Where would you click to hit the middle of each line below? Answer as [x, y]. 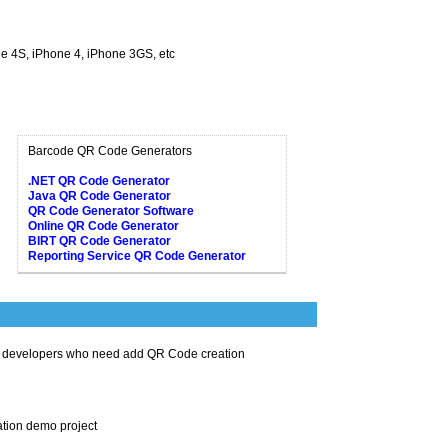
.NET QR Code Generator [99, 180]
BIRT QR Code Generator [99, 240]
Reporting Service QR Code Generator [137, 255]
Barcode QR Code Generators [110, 150]
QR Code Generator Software [111, 210]
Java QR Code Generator [99, 195]
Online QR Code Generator [103, 225]
